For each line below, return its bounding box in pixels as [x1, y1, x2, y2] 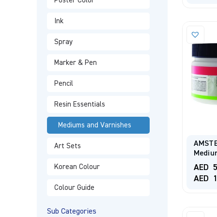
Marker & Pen [54, 59, 97, 66]
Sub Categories [46, 208, 96, 216]
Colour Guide [54, 184, 94, 191]
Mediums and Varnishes [58, 122, 131, 129]
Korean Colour [54, 163, 100, 170]
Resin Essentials [54, 101, 105, 108]
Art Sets [54, 142, 81, 150]
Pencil [54, 80, 73, 87]
